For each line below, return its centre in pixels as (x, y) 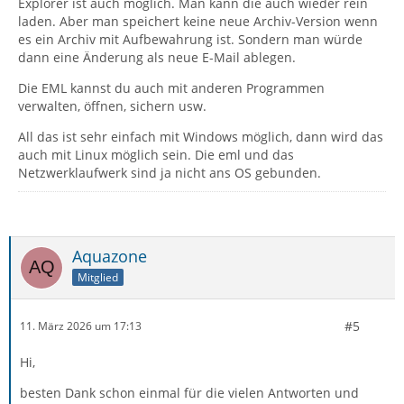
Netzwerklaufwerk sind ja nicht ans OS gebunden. (170, 172)
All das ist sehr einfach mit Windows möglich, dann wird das (201, 136)
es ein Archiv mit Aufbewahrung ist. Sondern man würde (190, 39)
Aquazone (110, 256)
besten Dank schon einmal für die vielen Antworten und (189, 392)
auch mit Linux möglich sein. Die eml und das (156, 154)
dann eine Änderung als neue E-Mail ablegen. (157, 57)
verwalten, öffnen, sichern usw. (112, 106)
